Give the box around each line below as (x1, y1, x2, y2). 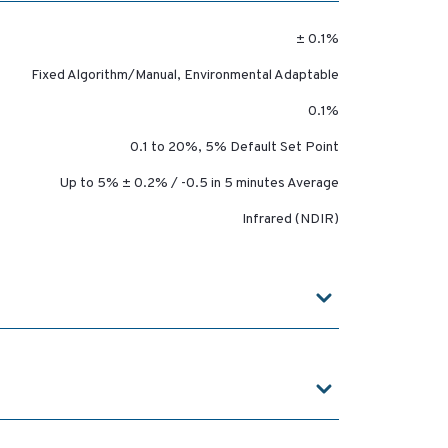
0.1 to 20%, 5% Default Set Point (129, 139, 339, 157)
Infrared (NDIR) (241, 211, 339, 229)
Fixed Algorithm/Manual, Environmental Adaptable (30, 67, 339, 85)
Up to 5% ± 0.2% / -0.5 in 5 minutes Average (59, 175, 339, 193)
